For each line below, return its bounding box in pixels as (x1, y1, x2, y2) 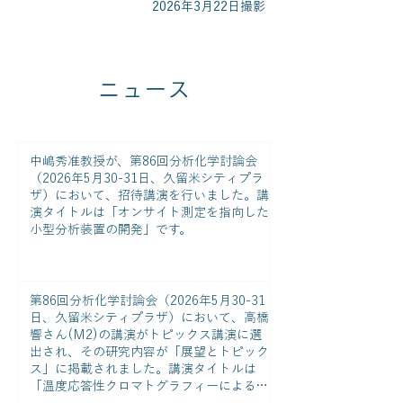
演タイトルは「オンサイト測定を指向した (30, 206, 269, 219)
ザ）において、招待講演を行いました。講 (30, 189, 269, 201)
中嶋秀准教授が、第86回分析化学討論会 (30, 155, 257, 167)
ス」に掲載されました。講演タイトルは (30, 362, 256, 375)
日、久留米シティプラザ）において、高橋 (30, 310, 269, 324)
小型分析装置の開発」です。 (30, 223, 192, 236)
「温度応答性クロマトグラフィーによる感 (30, 379, 269, 392)
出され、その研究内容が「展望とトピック (30, 345, 269, 358)
